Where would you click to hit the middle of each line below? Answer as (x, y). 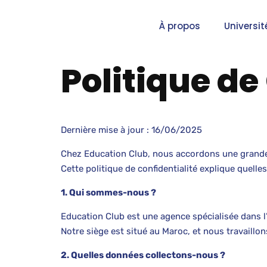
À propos (180, 26)
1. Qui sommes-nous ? (108, 193)
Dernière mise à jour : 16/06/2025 (131, 130)
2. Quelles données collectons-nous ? (143, 255)
